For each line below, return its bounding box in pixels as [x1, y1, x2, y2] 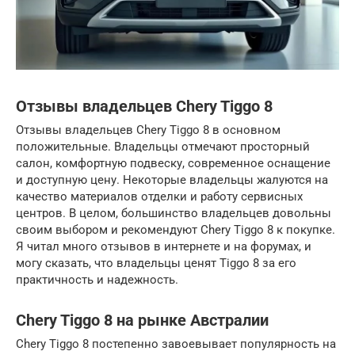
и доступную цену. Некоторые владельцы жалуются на [16, 173, 328, 188]
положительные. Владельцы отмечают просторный [16, 139, 310, 155]
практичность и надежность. [16, 273, 178, 288]
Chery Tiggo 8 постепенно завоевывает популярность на [16, 337, 336, 352]
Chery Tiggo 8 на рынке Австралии [16, 311, 269, 330]
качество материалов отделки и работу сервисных [16, 189, 303, 204]
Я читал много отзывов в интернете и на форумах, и [16, 239, 311, 254]
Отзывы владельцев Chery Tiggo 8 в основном [16, 123, 281, 138]
